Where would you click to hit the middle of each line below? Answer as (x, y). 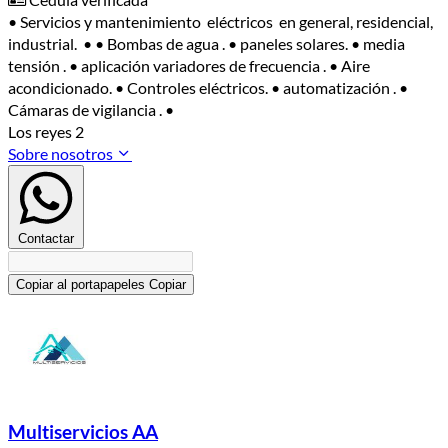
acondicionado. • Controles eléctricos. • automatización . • (208, 88)
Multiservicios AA (83, 431)
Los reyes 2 (46, 132)
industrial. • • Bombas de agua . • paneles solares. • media (206, 44)
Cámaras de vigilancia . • (91, 110)
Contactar (46, 239)
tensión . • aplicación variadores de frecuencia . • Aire (189, 66)
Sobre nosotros (62, 154)
